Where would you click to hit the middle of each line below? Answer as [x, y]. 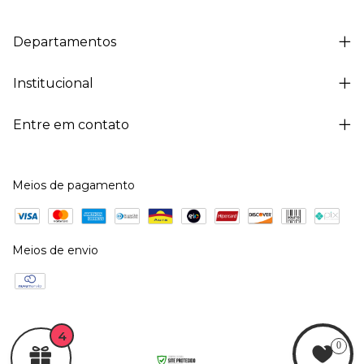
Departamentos [65, 41]
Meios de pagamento [74, 185]
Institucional [53, 83]
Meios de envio [55, 250]
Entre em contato [71, 124]
